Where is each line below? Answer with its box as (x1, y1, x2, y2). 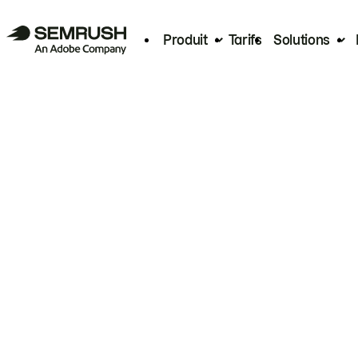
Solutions (272, 32, 330, 47)
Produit (163, 32, 208, 47)
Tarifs (228, 32, 262, 47)
